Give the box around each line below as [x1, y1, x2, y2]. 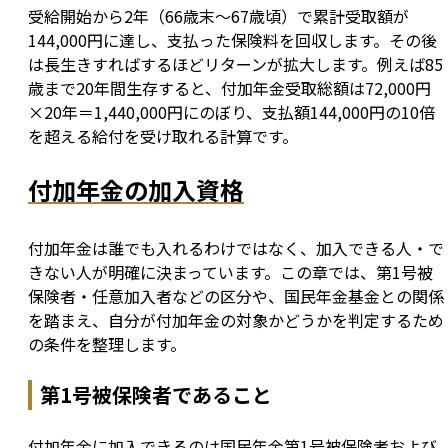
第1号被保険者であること [40, 380, 272, 410]
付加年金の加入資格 [28, 172, 244, 208]
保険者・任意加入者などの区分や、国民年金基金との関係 [28, 284, 444, 309]
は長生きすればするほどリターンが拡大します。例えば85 [28, 52, 443, 77]
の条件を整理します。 [28, 332, 186, 357]
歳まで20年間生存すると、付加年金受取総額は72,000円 [28, 76, 431, 101]
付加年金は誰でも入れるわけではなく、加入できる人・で [28, 236, 444, 261]
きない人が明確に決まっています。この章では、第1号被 [28, 260, 433, 285]
